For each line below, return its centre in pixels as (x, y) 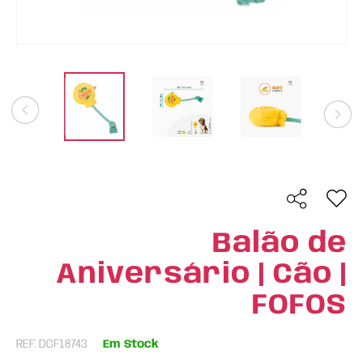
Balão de (280, 244)
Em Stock (131, 344)
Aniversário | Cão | (201, 275)
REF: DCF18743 (51, 344)
